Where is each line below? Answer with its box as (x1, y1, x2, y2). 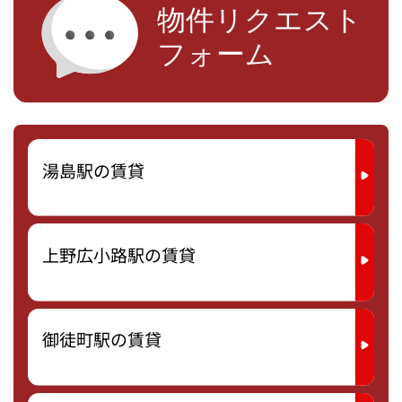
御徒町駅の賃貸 (42, 327, 162, 353)
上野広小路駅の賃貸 (42, 242, 196, 268)
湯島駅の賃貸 (42, 157, 144, 183)
